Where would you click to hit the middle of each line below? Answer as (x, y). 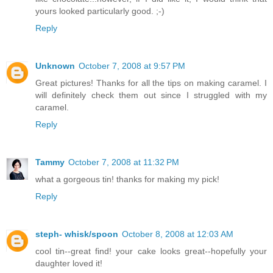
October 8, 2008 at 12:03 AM (178, 234)
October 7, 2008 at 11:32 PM (124, 162)
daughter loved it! (69, 264)
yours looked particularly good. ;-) (100, 11)
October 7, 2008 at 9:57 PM (132, 66)
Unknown (55, 66)
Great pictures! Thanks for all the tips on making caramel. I (151, 83)
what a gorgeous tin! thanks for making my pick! (127, 179)
